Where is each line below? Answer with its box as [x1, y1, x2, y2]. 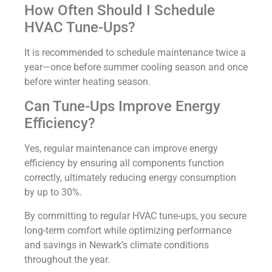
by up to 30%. [24, 186, 82, 199]
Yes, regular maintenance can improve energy [24, 143, 218, 155]
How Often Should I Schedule [24, 1, 215, 19]
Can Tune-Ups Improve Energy [24, 98, 220, 115]
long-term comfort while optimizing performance [24, 224, 231, 236]
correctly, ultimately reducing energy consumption [24, 172, 236, 184]
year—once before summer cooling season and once [24, 61, 248, 73]
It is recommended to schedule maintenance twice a [24, 46, 246, 58]
